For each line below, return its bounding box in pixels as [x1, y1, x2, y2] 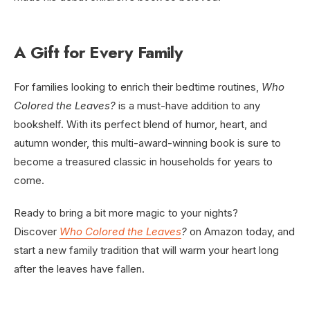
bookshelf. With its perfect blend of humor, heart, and [14, 118, 267, 131]
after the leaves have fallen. [14, 262, 145, 276]
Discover [14, 225, 60, 239]
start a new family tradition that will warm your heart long [14, 244, 279, 257]
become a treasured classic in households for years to [14, 155, 273, 169]
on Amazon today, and [187, 225, 295, 239]
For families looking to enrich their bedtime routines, [14, 80, 262, 94]
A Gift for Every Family [14, 40, 183, 65]
